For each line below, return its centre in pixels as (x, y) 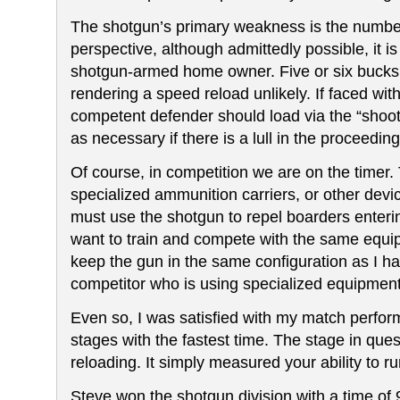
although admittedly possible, (267, 49)
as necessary (118, 138)
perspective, (116, 49)
